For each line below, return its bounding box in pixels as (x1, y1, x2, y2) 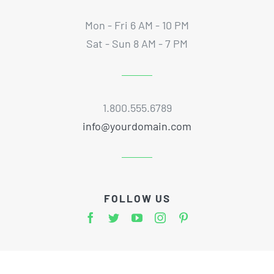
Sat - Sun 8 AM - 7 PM (86, 37, 188, 51)
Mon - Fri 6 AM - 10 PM (85, 18, 189, 32)
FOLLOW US (103, 192, 171, 205)
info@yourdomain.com (83, 119, 191, 133)
